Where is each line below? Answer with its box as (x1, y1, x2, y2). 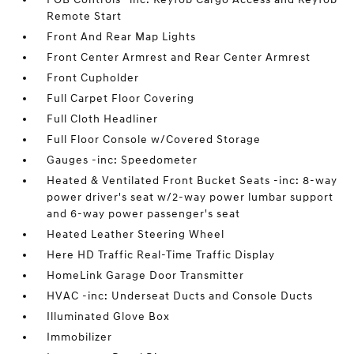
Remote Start (47, 9, 122, 23)
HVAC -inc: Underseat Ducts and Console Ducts (47, 289, 314, 303)
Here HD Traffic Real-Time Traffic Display (47, 248, 276, 262)
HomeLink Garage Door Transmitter (47, 269, 245, 282)
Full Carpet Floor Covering (47, 92, 195, 105)
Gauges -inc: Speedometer (47, 153, 198, 167)
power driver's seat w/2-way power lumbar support (47, 190, 334, 204)
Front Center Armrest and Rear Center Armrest (47, 51, 311, 64)
